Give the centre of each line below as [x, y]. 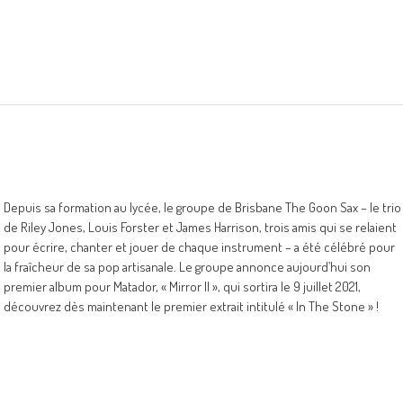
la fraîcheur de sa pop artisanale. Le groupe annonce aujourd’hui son [187, 267]
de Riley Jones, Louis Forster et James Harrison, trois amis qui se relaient [200, 227]
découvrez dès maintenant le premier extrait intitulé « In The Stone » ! [191, 306]
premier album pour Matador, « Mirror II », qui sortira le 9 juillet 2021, [182, 287]
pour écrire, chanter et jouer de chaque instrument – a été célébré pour [199, 247]
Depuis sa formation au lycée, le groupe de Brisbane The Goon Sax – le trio [202, 207]
